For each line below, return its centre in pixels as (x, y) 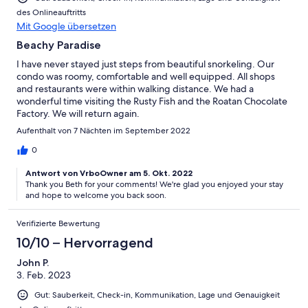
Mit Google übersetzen (66, 26)
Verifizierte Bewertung (58, 224)
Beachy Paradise (59, 45)
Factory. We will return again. (78, 114)
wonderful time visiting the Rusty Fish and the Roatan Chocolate (152, 101)
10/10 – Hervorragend (85, 243)
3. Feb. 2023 (44, 275)
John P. (33, 263)
